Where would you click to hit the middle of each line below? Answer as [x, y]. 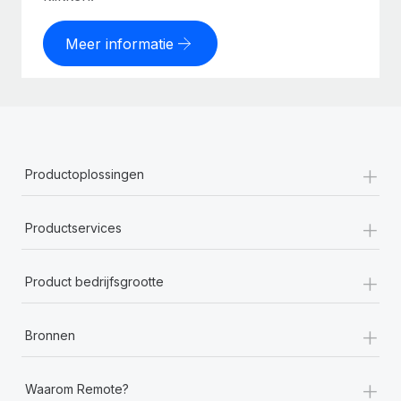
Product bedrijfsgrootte [94, 282]
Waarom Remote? [77, 389]
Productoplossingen [85, 174]
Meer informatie [119, 43]
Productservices [73, 228]
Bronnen [50, 335]
